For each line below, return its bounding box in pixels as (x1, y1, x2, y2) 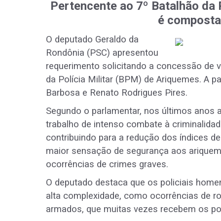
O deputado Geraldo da (46, 34, 139, 45)
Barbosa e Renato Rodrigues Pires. (46, 87, 187, 99)
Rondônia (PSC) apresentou (46, 47, 158, 59)
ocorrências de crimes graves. (46, 159, 168, 170)
